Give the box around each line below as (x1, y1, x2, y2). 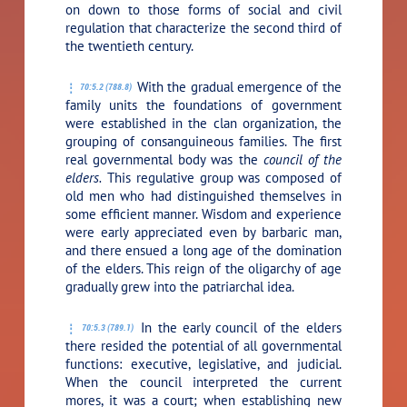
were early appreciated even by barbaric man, (65, 223, 342, 241)
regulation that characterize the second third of (65, 18, 342, 36)
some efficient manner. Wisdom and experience (65, 204, 342, 223)
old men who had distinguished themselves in (65, 186, 342, 204)
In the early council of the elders (134, 318, 342, 336)
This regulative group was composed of (102, 168, 342, 186)
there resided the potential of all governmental (65, 336, 342, 354)
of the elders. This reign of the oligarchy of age (65, 259, 342, 277)
